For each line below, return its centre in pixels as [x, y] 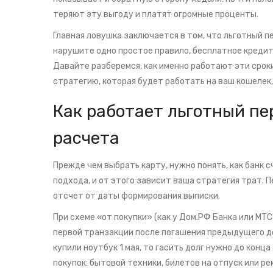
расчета [86, 138]
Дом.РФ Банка [208, 218]
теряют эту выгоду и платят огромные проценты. [156, 15]
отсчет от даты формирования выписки [136, 196]
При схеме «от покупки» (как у [116, 218]
